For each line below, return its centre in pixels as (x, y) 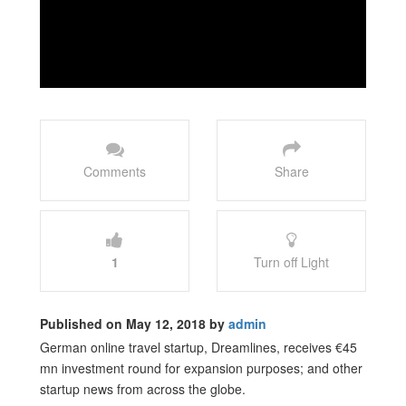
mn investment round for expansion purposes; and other (201, 367)
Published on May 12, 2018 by (134, 323)
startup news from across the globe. (143, 388)
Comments (115, 171)
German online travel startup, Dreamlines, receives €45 (198, 347)
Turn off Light (291, 261)
